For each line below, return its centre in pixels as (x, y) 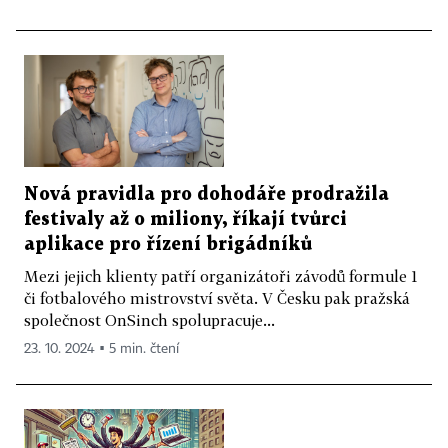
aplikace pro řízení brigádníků (168, 245)
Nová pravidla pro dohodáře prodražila (206, 195)
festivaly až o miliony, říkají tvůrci (185, 220)
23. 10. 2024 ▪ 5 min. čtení (101, 349)
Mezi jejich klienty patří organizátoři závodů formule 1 (220, 276)
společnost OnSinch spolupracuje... (149, 320)
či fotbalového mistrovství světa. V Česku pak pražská (217, 298)
